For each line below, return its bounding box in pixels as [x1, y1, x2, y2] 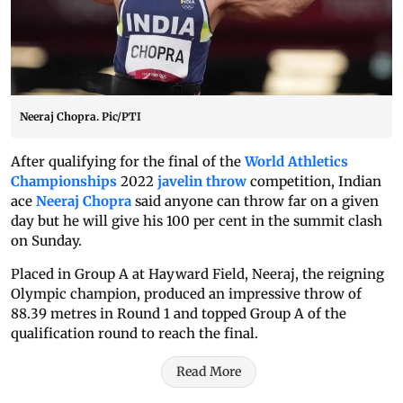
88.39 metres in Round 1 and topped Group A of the [11, 305, 346, 323]
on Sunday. [11, 232, 82, 250]
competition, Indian [246, 173, 381, 191]
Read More [176, 363, 241, 381]
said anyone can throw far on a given [131, 193, 379, 210]
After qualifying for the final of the [11, 153, 245, 171]
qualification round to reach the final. [11, 325, 258, 343]
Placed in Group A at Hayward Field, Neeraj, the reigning [11, 265, 384, 283]
